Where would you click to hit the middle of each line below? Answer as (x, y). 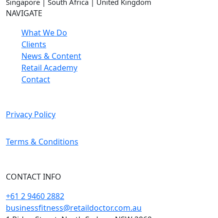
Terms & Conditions (42, 142)
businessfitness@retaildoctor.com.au (74, 208)
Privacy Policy (31, 115)
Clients (34, 45)
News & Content (51, 56)
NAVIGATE (24, 13)
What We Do (44, 33)
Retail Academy (49, 68)
